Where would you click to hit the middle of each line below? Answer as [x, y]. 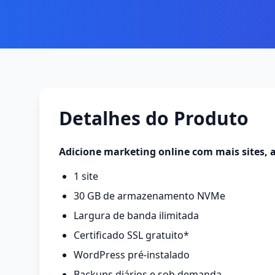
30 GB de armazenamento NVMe [149, 196]
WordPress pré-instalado [132, 255]
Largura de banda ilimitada [136, 215]
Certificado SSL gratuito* [131, 235]
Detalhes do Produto [154, 118]
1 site [86, 176]
